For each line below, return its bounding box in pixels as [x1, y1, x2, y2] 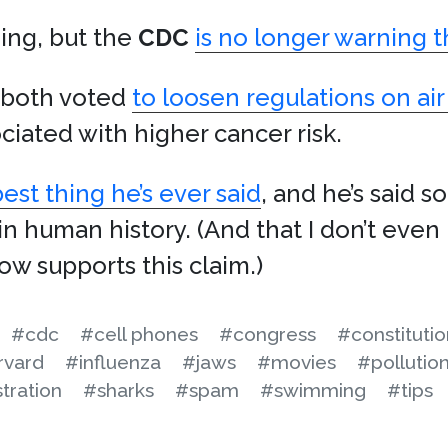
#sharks [83, 379, 154, 401]
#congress [219, 323, 316, 345]
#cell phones [80, 323, 198, 345]
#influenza [65, 351, 161, 373]
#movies [257, 351, 336, 373]
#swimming [260, 379, 366, 401]
